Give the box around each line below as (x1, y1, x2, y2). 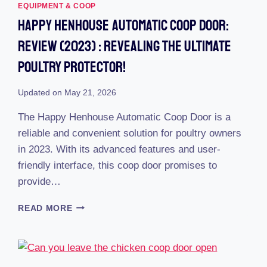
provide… (18, 175, 61, 187)
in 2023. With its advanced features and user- (18, 143, 221, 155)
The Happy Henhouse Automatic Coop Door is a (18, 111, 231, 123)
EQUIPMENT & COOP (18, 1, 96, 10)
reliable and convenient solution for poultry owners (18, 127, 242, 139)
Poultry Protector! (18, 57, 126, 77)
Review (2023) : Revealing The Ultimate (18, 36, 232, 56)
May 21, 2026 (64, 88, 116, 97)
